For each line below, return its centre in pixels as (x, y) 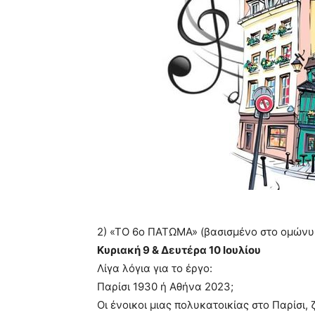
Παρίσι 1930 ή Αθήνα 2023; (165, 287)
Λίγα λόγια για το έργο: (155, 269)
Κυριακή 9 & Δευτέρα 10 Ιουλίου (179, 250)
